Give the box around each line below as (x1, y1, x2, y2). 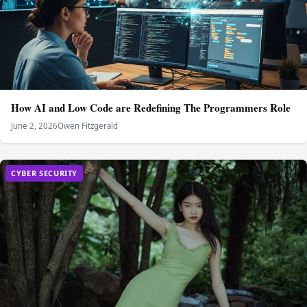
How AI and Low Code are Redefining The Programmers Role (11, 100, 291, 116)
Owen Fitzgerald (58, 121, 118, 132)
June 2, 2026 (11, 121, 58, 132)
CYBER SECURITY (11, 168, 78, 179)
